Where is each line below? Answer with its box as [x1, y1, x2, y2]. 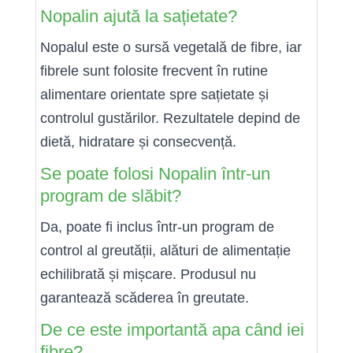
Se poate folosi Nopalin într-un [40, 163, 270, 184]
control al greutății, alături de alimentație [40, 242, 291, 258]
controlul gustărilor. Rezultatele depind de [40, 110, 300, 126]
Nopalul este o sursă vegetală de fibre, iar [40, 39, 302, 55]
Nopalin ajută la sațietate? [40, 6, 237, 26]
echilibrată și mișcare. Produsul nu [40, 266, 256, 282]
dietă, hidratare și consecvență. [40, 133, 236, 150]
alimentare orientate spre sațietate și [40, 86, 269, 102]
